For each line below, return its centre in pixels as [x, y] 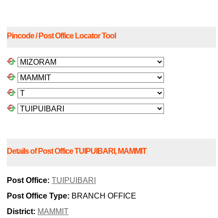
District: [21, 212]
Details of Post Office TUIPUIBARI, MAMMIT [77, 151]
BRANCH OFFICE [103, 196]
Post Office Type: [38, 196]
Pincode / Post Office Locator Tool [61, 36]
